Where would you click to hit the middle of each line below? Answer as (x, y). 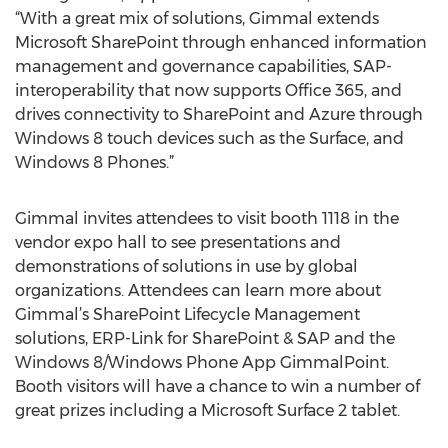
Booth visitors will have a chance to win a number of (217, 386)
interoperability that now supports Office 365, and (208, 90)
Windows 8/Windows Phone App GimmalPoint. (202, 362)
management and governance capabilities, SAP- (203, 66)
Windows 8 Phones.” (94, 162)
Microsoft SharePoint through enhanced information (221, 42)
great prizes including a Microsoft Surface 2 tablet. (207, 410)
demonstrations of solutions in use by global (186, 266)
